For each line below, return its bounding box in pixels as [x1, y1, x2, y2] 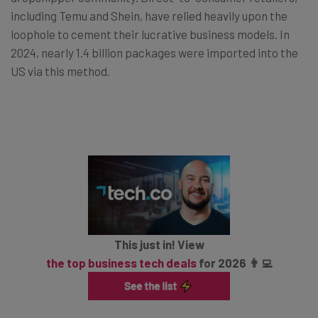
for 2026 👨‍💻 [196, 256, 273, 270]
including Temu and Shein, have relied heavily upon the [11, 8, 287, 23]
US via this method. [11, 63, 110, 78]
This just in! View [114, 237, 204, 252]
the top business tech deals [45, 256, 197, 270]
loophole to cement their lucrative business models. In [11, 26, 290, 41]
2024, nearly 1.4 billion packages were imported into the [11, 45, 298, 60]
